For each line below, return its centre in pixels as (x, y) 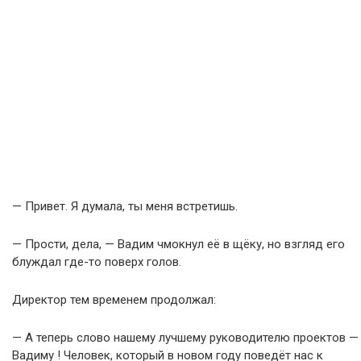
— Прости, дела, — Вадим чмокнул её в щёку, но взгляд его (178, 245)
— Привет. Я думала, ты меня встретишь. (125, 207)
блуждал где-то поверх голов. (97, 262)
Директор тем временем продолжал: (114, 300)
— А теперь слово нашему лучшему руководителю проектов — (185, 338)
